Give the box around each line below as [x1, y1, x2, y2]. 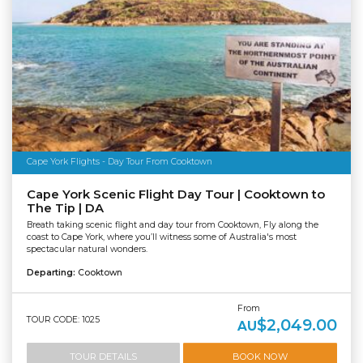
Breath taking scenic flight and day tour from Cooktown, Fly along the [26, 219, 318, 230]
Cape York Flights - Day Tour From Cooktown [26, 156, 212, 168]
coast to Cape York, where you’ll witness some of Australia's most [26, 231, 297, 242]
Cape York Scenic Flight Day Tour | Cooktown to [26, 187, 325, 203]
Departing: [26, 267, 78, 278]
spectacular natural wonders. [26, 243, 147, 254]
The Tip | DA [26, 201, 104, 216]
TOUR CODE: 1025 [26, 314, 100, 325]
